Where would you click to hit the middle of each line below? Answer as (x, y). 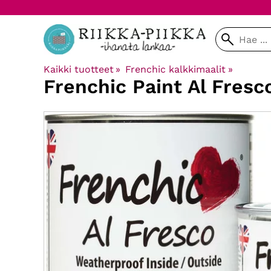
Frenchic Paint (113, 87)
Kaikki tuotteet (79, 69)
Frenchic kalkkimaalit (176, 69)
